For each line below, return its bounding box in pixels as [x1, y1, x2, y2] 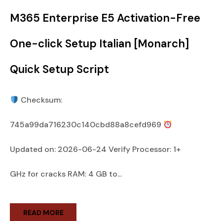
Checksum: [19, 95, 63, 105]
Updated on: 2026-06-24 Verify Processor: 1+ [10, 144, 181, 154]
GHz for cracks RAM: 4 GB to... [10, 169, 122, 179]
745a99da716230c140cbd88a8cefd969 [10, 119, 163, 130]
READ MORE [23, 208, 64, 217]
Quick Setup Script [10, 62, 109, 76]
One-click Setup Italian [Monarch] [10, 37, 189, 51]
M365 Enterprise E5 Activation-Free [10, 11, 200, 25]
